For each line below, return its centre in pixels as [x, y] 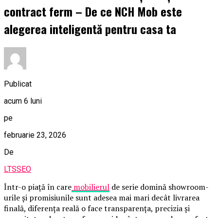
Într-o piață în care [38, 187]
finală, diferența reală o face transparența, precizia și [97, 208]
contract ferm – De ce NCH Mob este [93, 11]
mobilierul [91, 187]
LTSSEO [18, 169]
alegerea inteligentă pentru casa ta [90, 28]
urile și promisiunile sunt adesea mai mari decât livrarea [102, 197]
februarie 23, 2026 [35, 135]
